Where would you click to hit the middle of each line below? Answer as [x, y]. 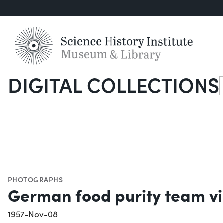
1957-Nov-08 [33, 214]
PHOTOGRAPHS [36, 179]
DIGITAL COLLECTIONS [113, 84]
